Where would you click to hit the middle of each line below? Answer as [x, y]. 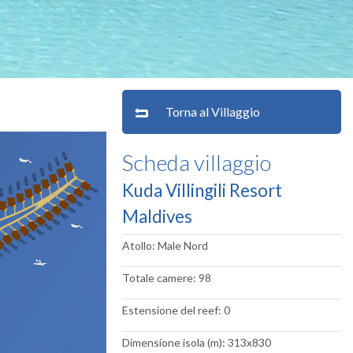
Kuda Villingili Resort [202, 190]
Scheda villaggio [196, 162]
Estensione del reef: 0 [176, 310]
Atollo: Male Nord [165, 245]
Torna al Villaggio [212, 111]
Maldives [157, 216]
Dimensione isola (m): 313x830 [196, 342]
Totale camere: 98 [166, 278]
